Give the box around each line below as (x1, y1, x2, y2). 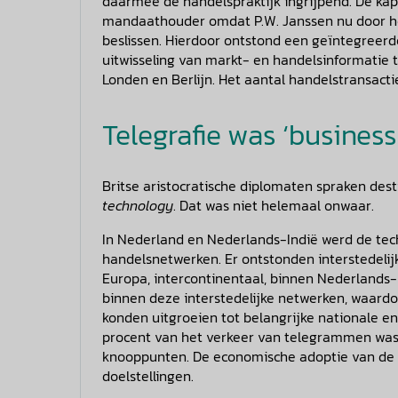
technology (102, 194, 173, 216)
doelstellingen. (102, 364, 194, 386)
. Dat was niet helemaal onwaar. (173, 194, 374, 216)
